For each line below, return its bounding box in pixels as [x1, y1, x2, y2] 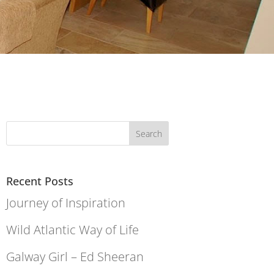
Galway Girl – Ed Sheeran [6, 248, 144, 265]
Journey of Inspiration [6, 194, 126, 212]
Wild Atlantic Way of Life [6, 221, 139, 239]
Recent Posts [6, 174, 74, 189]
